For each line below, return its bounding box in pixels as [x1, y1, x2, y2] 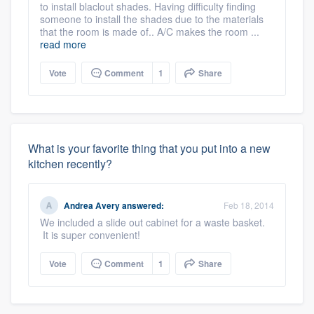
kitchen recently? [28, 156, 112, 172]
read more [40, 37, 86, 51]
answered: [120, 199, 164, 212]
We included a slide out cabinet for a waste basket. [40, 215, 265, 229]
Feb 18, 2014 [224, 199, 274, 211]
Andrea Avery [64, 199, 120, 212]
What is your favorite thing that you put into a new [28, 140, 271, 156]
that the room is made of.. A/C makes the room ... [40, 25, 259, 39]
